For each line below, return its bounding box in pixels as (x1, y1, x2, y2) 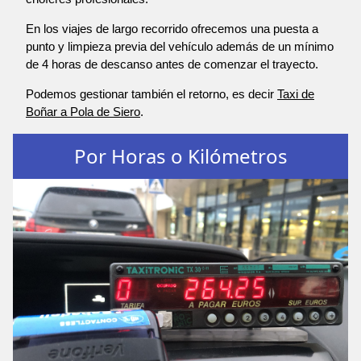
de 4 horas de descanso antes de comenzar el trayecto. (26, 57, 318, 72)
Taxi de (277, 87, 314, 102)
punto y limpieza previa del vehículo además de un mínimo (26, 39, 334, 54)
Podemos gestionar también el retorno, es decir (26, 87, 277, 102)
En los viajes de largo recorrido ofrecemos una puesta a (26, 22, 318, 36)
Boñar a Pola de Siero (26, 105, 140, 119)
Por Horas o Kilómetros (73, 142, 288, 169)
